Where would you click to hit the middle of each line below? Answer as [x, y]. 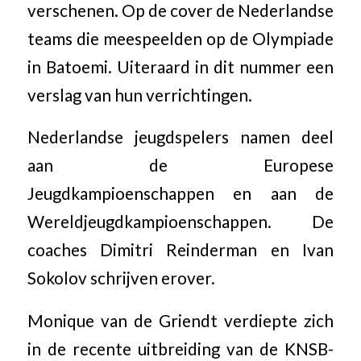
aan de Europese [180, 166]
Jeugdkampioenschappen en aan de [180, 194]
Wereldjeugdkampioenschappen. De [180, 222]
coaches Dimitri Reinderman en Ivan [180, 250]
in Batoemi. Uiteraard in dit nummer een [180, 66]
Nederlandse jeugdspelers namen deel [180, 137]
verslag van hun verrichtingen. [139, 95]
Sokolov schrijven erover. [121, 278]
